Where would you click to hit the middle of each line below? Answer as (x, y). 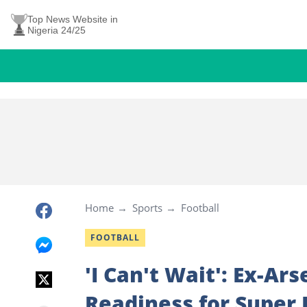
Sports (147, 208)
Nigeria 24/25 (57, 30)
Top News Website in (73, 19)
